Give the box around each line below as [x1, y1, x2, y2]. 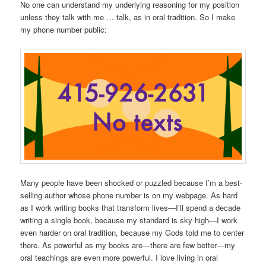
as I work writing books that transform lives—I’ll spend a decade [20, 201, 241, 213]
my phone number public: [20, 24, 107, 36]
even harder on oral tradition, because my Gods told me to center [20, 226, 245, 238]
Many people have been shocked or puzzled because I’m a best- [20, 176, 243, 188]
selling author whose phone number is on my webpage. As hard [20, 189, 238, 201]
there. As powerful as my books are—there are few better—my [20, 239, 236, 251]
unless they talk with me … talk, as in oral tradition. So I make [20, 11, 236, 23]
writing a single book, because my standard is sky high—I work [20, 214, 238, 226]
